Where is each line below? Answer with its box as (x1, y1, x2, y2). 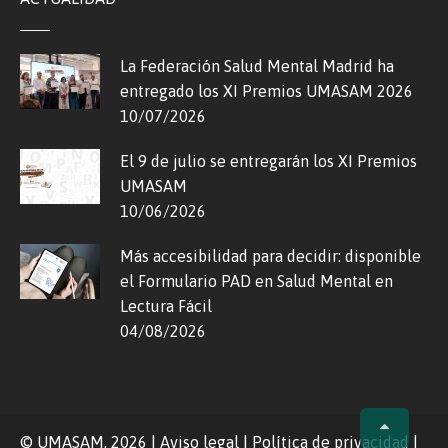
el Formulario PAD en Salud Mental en (120, 272, 393, 291)
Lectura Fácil (120, 297, 212, 316)
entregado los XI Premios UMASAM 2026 (120, 82, 413, 101)
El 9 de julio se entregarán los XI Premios (120, 152, 417, 171)
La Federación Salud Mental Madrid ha (120, 57, 394, 76)
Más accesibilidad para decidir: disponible (120, 247, 421, 266)
